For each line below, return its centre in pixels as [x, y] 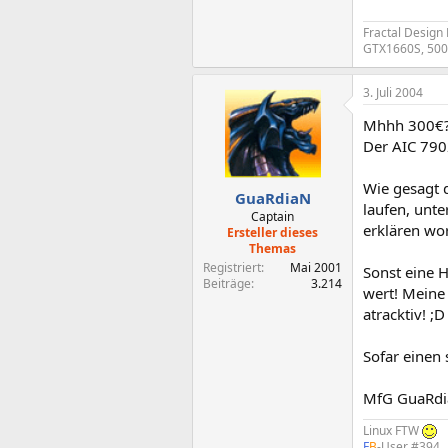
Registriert [232, 267]
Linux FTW [392, 430]
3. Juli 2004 [393, 92]
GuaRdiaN [272, 198]
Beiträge [227, 283]
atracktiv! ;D [404, 313]
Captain [272, 216]
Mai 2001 [316, 267]
